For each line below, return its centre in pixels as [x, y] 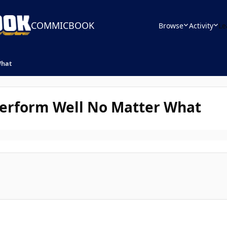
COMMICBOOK [63, 25]
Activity [201, 25]
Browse [171, 25]
